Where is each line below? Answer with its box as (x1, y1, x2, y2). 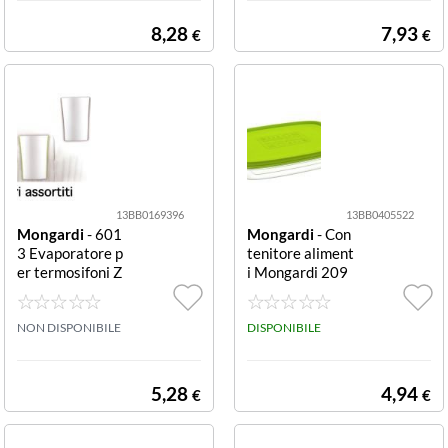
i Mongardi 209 (247, 262, 348, 281)
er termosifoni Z (17, 262, 122, 281)
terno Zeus (17, 300, 88, 319)
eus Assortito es (17, 281, 123, 300)
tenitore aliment (247, 243, 354, 262)
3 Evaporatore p (17, 243, 123, 262)
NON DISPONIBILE (17, 319, 121, 335)
